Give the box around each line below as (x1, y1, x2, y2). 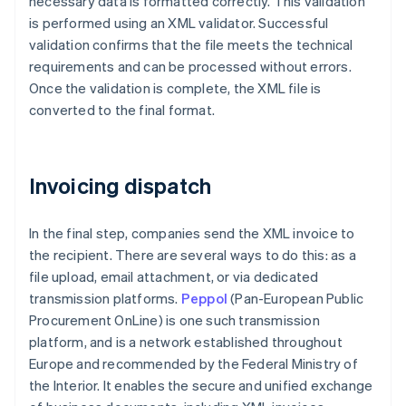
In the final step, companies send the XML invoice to (29, 224, 355, 243)
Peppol (180, 289, 228, 308)
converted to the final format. (29, 101, 215, 120)
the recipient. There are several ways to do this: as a (29, 246, 356, 265)
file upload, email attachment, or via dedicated (29, 267, 319, 286)
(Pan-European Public (227, 289, 364, 308)
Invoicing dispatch (29, 171, 211, 200)
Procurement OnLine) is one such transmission (29, 311, 320, 330)
